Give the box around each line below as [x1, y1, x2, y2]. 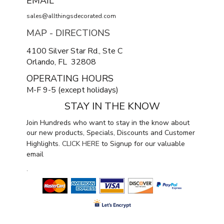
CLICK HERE [62, 139, 99, 149]
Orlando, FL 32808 [26, 56, 96, 68]
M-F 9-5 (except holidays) [26, 84, 118, 96]
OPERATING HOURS [26, 72, 113, 85]
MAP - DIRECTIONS [26, 27, 110, 39]
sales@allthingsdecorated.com [26, 12, 116, 20]
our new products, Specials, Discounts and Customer [26, 128, 195, 138]
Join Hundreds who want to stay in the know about [26, 118, 189, 128]
